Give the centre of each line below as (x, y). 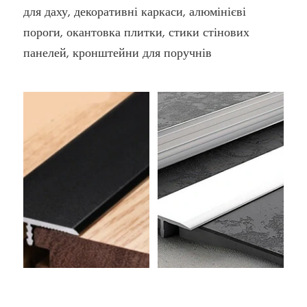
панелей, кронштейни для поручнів (118, 54)
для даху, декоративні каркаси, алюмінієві (135, 13)
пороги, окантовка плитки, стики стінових (137, 34)
